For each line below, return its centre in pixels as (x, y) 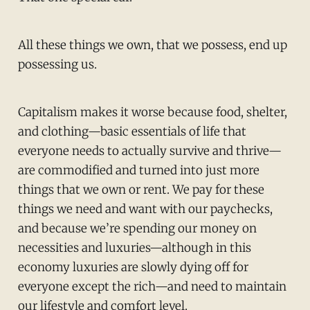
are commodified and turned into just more (138, 170)
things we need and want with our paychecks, (145, 209)
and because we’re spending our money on (137, 228)
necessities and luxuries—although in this (134, 247)
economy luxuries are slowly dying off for (133, 267)
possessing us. (57, 65)
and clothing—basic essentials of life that (132, 131)
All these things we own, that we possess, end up (152, 45)
